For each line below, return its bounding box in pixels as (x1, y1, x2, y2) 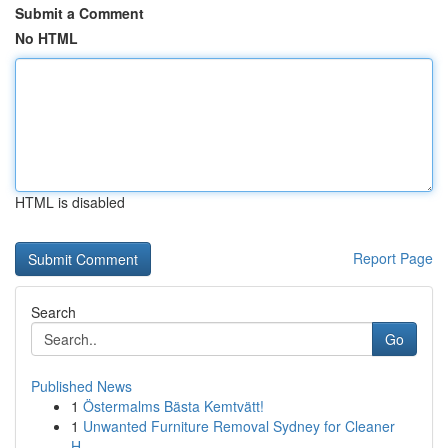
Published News (31, 376, 132, 396)
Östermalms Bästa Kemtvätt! (83, 396, 264, 416)
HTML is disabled (15, 192, 125, 212)
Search (31, 302, 76, 322)
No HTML (15, 28, 78, 48)
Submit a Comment (15, 3, 144, 23)
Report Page (353, 248, 433, 268)
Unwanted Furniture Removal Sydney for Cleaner (83, 416, 395, 436)
